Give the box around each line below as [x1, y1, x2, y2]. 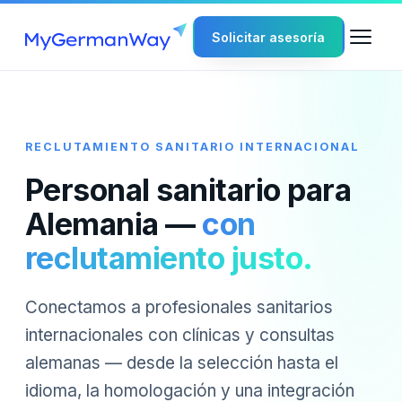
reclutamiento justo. [25, 240, 313, 277]
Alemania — [25, 205, 203, 243]
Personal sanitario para [25, 171, 352, 209]
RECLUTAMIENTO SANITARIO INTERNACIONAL [25, 140, 360, 154]
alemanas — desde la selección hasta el [25, 353, 338, 374]
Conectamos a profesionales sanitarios [25, 297, 333, 319]
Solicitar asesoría [212, 29, 326, 45]
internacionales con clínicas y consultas [25, 325, 335, 346]
